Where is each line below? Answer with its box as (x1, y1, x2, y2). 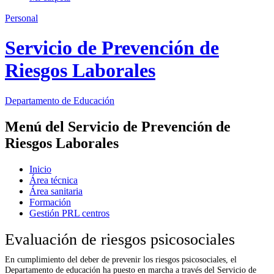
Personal (5, 13, 38, 23)
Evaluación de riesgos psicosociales (5, 230, 235, 248)
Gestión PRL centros (29, 207, 109, 218)
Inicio (29, 163, 51, 174)
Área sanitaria (29, 185, 83, 196)
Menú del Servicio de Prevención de (5, 118, 231, 135)
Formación (29, 196, 71, 207)
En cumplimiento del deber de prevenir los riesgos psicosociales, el (5, 254, 237, 264)
